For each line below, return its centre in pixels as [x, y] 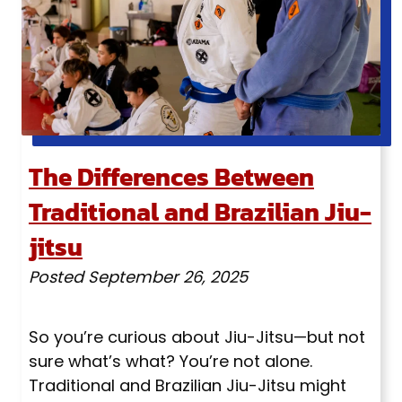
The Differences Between [171, 177]
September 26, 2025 [167, 277]
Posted [58, 277]
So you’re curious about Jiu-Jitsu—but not [197, 337]
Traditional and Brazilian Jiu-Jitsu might [187, 386]
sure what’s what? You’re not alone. [170, 362]
